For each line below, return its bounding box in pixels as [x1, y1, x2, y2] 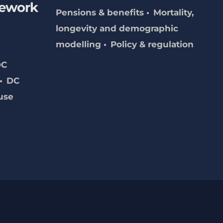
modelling [55, 39, 101, 50]
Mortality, [153, 7, 194, 18]
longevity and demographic [55, 23, 178, 34]
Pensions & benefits [55, 7, 144, 18]
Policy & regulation [110, 39, 194, 50]
